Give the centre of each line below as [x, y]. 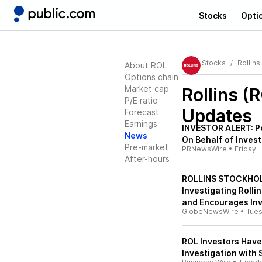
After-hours [147, 159]
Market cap [147, 89]
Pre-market [146, 147]
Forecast [142, 112]
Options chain [151, 77]
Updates [217, 116]
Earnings [141, 124]
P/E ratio [141, 100]
